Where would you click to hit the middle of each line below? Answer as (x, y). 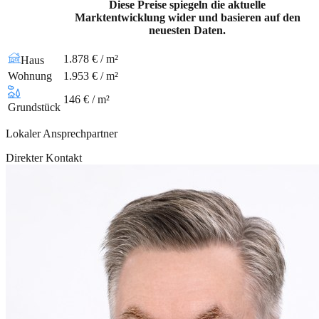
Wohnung (30, 75)
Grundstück (34, 107)
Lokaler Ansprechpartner (62, 133)
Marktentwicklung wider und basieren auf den (187, 17)
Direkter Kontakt (44, 157)
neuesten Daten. (187, 30)
